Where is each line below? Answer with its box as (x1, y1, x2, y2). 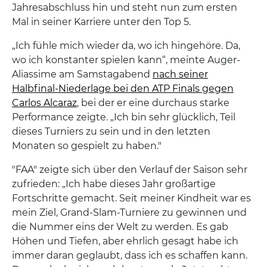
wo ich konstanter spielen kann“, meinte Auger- (12, 54, 240, 66)
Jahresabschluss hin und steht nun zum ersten (12, 2, 237, 13)
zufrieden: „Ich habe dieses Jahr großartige (12, 178, 216, 190)
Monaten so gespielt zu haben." (12, 140, 162, 151)
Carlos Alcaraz (12, 97, 77, 108)
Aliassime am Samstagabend (12, 69, 153, 80)
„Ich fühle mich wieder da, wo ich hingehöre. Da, (12, 40, 240, 51)
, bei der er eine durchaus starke (77, 97, 229, 108)
